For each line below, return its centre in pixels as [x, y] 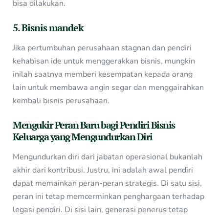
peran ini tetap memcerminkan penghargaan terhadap [109, 197]
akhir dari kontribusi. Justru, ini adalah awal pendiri [103, 170]
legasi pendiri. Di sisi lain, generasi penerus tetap [100, 210]
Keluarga [31, 137]
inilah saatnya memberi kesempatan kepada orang [103, 75]
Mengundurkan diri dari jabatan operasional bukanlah [108, 157]
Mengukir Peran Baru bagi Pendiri [82, 125]
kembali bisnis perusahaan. [61, 101]
